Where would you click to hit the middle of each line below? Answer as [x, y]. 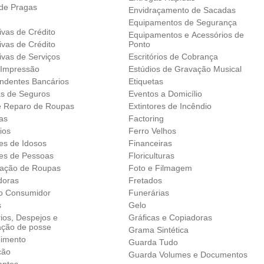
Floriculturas [151, 155]
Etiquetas [146, 81]
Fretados [145, 180]
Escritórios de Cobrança [173, 56]
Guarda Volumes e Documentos [188, 254]
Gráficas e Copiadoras [170, 217]
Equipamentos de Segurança [182, 22]
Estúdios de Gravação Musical [185, 69]
